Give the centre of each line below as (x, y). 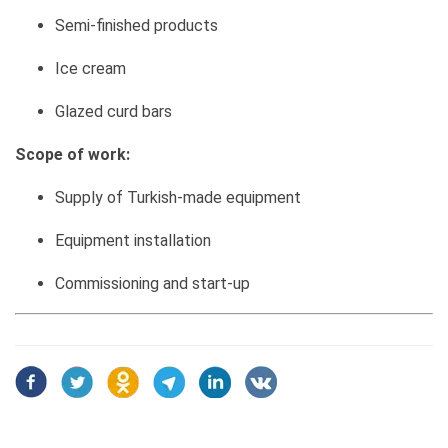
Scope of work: (72, 154)
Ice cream (90, 68)
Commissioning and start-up (152, 283)
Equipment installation (133, 240)
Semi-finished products (136, 25)
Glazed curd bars (113, 111)
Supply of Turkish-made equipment (178, 197)
